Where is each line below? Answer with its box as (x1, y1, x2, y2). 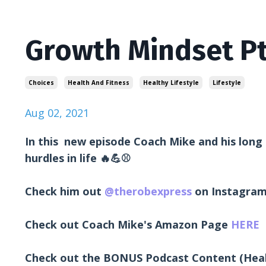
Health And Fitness (68, 78, 129, 87)
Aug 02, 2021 (25, 106, 89, 121)
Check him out (25, 184, 104, 199)
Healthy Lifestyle (143, 78, 199, 87)
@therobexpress (104, 184, 192, 199)
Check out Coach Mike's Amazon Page (25, 217, 231, 232)
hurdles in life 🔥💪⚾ (25, 151, 130, 166)
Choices (28, 78, 54, 87)
